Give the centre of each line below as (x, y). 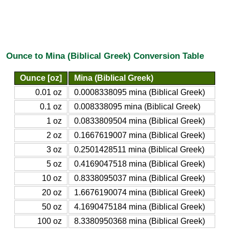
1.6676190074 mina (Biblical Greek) (139, 192)
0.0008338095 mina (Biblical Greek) (139, 92)
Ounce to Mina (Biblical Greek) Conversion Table (105, 56)
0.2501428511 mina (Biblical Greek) (139, 149)
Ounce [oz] (41, 78)
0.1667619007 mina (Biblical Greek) (139, 135)
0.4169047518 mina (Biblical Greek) (139, 164)
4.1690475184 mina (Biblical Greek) (139, 207)
